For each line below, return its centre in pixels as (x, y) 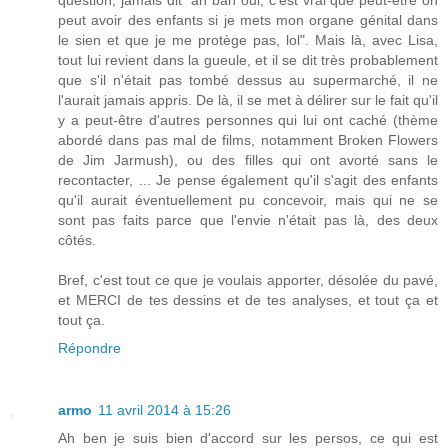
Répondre (89, 347)
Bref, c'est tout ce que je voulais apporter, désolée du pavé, (248, 279)
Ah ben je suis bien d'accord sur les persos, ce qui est (248, 437)
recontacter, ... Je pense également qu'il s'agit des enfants (248, 179)
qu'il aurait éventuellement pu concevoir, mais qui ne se (248, 199)
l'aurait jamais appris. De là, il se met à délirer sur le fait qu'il (248, 99)
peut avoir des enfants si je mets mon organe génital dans (248, 19)
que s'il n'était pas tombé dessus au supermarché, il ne (248, 79)
